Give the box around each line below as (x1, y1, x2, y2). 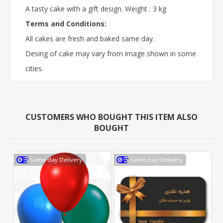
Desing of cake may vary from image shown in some (25, 48, 196, 58)
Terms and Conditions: (25, 18, 107, 28)
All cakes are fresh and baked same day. (25, 33, 154, 43)
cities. (25, 63, 43, 73)
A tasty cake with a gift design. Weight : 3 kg (25, 3, 166, 13)
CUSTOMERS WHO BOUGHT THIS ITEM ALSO (25, 111, 198, 122)
